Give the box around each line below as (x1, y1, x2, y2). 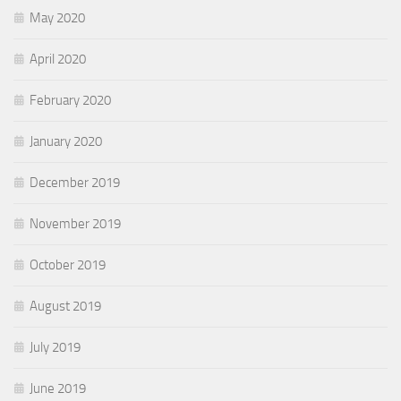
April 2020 (30, 50, 86, 67)
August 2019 (30, 297, 101, 314)
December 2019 (30, 174, 120, 191)
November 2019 (30, 215, 121, 232)
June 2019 (30, 380, 86, 397)
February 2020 (30, 91, 111, 108)
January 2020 (30, 132, 102, 149)
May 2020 (30, 9, 85, 26)
